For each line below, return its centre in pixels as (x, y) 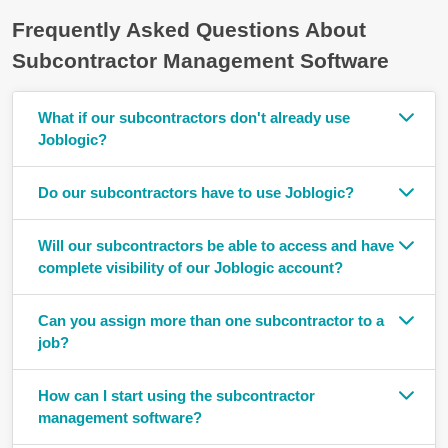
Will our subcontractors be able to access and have (216, 246)
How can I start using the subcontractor (176, 396)
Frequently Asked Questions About (189, 30)
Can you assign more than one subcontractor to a (211, 321)
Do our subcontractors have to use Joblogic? (196, 193)
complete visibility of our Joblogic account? (190, 268)
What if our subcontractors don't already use (194, 118)
